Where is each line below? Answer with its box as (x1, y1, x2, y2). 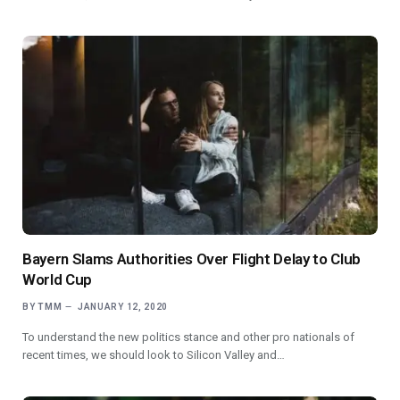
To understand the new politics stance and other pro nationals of (22, 330, 354, 345)
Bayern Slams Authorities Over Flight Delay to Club (22, 250, 362, 269)
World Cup (22, 271, 92, 289)
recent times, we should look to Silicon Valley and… (22, 348, 285, 362)
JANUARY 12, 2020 (77, 302, 169, 312)
